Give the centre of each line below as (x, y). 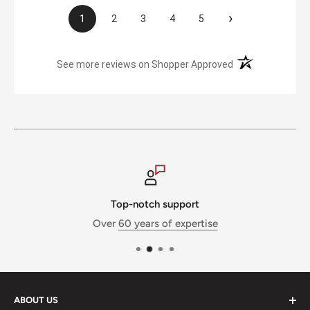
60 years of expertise (168, 223)
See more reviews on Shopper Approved (145, 64)
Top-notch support (155, 204)
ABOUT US (36, 300)
